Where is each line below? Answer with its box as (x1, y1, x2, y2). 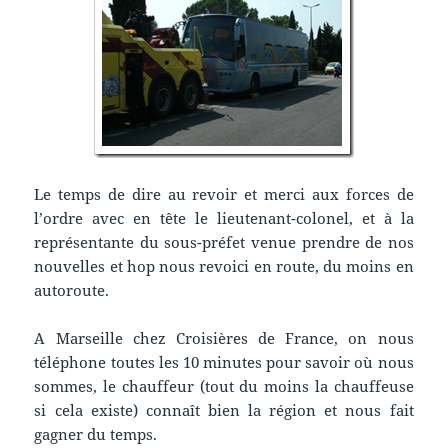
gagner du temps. (34, 424, 158, 445)
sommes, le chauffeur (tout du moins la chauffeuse (34, 376, 414, 397)
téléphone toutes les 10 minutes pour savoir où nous (34, 352, 414, 373)
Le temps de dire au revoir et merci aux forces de (34, 184, 414, 205)
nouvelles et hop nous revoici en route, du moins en (34, 256, 414, 277)
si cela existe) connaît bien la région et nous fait (34, 400, 414, 421)
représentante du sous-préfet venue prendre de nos (34, 232, 414, 253)
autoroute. (34, 280, 110, 301)
